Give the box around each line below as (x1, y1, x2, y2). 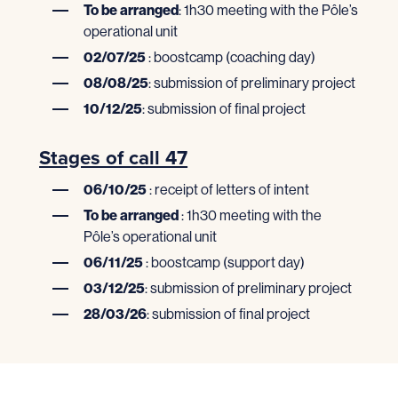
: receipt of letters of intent (149, 179, 310, 198)
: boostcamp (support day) (146, 252, 306, 271)
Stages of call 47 (39, 142, 188, 172)
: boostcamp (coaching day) (146, 48, 316, 67)
